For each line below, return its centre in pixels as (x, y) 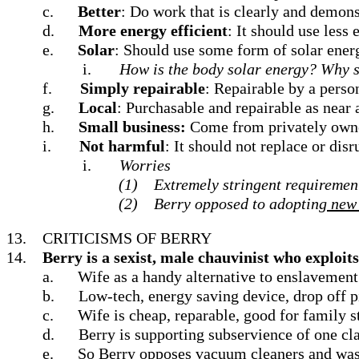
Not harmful (122, 146)
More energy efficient (153, 30)
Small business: (134, 127)
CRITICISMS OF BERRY (127, 238)
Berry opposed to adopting (240, 204)
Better (99, 11)
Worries (145, 165)
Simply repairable (143, 88)
